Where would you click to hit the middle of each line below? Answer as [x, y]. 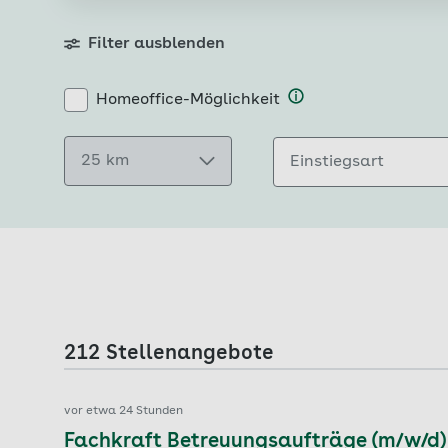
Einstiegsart [337, 162]
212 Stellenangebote [169, 354]
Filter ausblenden [156, 44]
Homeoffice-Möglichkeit [188, 100]
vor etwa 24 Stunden [123, 411]
